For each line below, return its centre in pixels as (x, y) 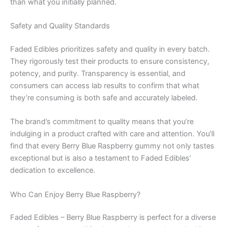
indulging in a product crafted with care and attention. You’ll (112, 134)
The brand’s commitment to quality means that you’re (102, 122)
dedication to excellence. (53, 171)
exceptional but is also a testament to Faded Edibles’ (101, 158)
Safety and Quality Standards (60, 26)
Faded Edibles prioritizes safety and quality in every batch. (110, 49)
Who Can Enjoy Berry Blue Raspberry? (75, 194)
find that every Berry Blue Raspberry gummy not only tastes (112, 146)
